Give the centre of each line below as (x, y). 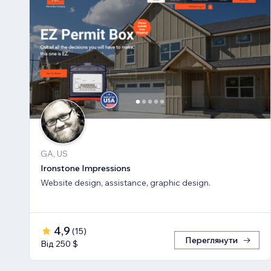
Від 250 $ (59, 244)
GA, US (54, 154)
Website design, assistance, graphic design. (126, 183)
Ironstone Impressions (86, 168)
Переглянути (211, 240)
